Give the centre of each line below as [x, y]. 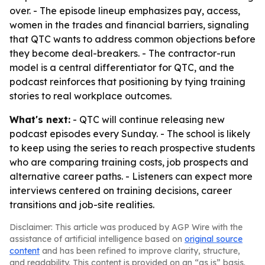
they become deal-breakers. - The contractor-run [122, 53]
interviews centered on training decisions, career [121, 190]
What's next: [40, 119]
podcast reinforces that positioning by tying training [127, 82]
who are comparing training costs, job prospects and [129, 162]
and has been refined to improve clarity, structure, [140, 251]
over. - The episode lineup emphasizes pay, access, [125, 11]
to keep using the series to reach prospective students [132, 148]
